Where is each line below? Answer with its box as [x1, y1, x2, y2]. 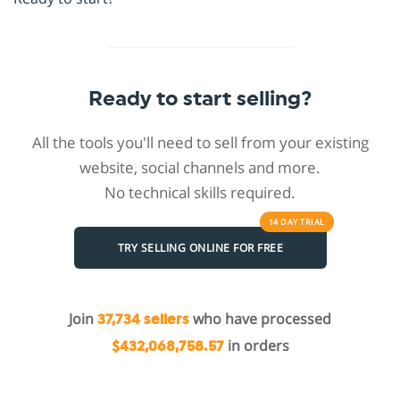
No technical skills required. [104, 182, 296, 204]
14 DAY [268, 216, 300, 229]
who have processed [189, 309, 331, 329]
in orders [223, 336, 289, 356]
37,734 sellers [97, 312, 189, 328]
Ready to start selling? [88, 88, 312, 110]
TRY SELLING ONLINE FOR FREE [117, 239, 283, 255]
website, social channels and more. [79, 157, 321, 179]
